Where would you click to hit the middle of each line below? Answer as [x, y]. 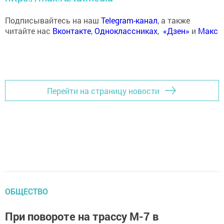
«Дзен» [176, 31]
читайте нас [29, 31]
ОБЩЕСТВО [26, 191]
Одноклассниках [126, 31]
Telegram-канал [129, 20]
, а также [174, 20]
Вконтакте [72, 31]
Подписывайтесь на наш [53, 20]
